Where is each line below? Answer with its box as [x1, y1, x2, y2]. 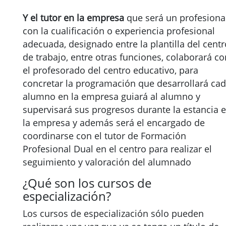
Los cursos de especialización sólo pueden [23, 207, 204, 219]
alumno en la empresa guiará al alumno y [23, 90, 200, 102]
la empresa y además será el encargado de [23, 117, 205, 129]
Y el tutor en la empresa [23, 12, 124, 24]
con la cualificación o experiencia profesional [23, 25, 215, 37]
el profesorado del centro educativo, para [23, 64, 198, 76]
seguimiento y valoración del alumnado [23, 156, 191, 168]
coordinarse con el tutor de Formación [23, 130, 186, 142]
